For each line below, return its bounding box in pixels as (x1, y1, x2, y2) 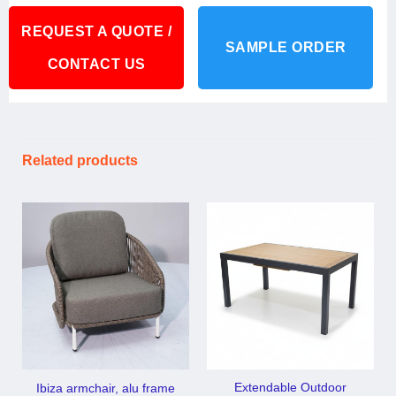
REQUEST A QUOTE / (21, 23, 172, 39)
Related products (22, 153, 138, 169)
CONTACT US (47, 56, 146, 72)
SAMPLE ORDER (225, 40, 346, 56)
